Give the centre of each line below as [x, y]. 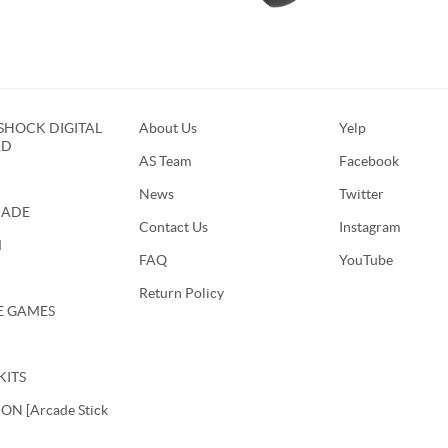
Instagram [369, 226]
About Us [168, 127]
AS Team [165, 160]
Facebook [369, 160]
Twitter [361, 193]
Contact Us [173, 226]
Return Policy [181, 292]
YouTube [366, 259]
